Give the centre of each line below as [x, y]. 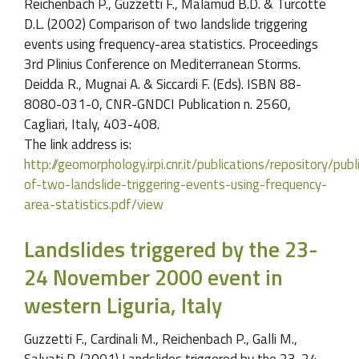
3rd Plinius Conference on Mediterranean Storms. [162, 65]
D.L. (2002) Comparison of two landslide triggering [166, 24]
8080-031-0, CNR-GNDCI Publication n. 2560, [157, 105]
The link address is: [78, 145]
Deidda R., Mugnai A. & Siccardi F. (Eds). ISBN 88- [163, 85]
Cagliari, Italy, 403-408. [92, 125]
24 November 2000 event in [153, 277]
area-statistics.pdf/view [94, 205]
